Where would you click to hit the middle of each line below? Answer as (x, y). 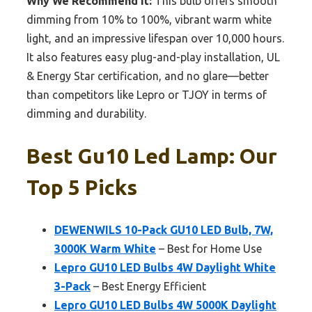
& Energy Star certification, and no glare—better (148, 76)
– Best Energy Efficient (148, 286)
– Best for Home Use (209, 248)
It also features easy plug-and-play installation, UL (153, 57)
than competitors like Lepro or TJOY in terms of (147, 95)
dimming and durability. (86, 114)
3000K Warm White (105, 248)
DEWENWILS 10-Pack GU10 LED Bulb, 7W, (164, 229)
